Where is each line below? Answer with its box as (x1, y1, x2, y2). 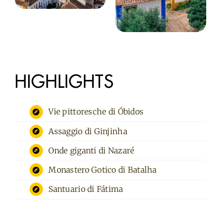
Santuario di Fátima (48, 184, 123, 194)
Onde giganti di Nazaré (48, 145, 135, 155)
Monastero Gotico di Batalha (48, 164, 157, 175)
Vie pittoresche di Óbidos (48, 107, 144, 117)
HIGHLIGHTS (14, 73, 114, 91)
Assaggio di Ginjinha (48, 126, 127, 136)
